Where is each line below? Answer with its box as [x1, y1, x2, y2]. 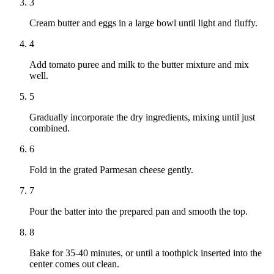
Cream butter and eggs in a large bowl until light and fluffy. [29, 18, 257, 29]
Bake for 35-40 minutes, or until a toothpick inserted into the [29, 248, 262, 259]
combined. [29, 123, 70, 134]
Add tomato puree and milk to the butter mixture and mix [29, 59, 249, 70]
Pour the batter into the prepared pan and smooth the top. [29, 206, 248, 217]
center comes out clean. [29, 259, 119, 270]
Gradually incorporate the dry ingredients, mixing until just [29, 112, 255, 123]
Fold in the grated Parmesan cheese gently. [29, 165, 193, 176]
